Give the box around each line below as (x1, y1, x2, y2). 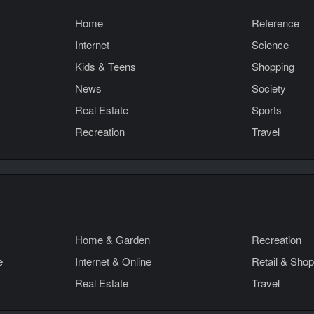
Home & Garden (75, 232, 150, 247)
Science (252, 37, 289, 52)
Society (252, 81, 286, 95)
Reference (252, 15, 299, 30)
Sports (252, 102, 282, 117)
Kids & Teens (75, 59, 136, 74)
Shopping (252, 59, 294, 74)
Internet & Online (75, 254, 151, 268)
